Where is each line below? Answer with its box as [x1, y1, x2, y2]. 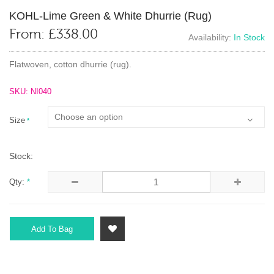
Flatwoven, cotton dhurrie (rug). [9, 59, 131, 69]
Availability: [188, 32, 234, 42]
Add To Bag [31, 224, 73, 234]
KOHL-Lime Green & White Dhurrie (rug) [9, 9, 212, 22]
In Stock [234, 32, 265, 42]
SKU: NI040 [9, 87, 51, 96]
